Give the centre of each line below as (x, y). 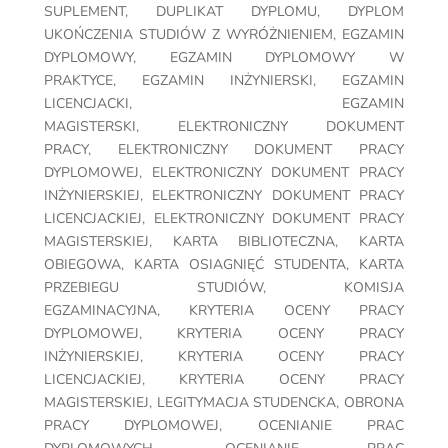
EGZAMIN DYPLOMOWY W (287, 58)
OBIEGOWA (82, 265)
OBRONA (374, 403)
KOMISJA (374, 288)
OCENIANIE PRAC (331, 426)
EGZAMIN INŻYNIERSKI (227, 81)
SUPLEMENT (84, 12)
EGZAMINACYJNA (100, 311)
